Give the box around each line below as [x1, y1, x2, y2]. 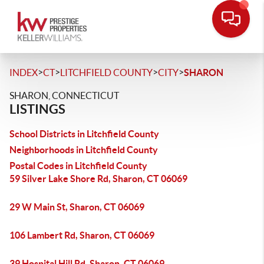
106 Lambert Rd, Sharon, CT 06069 [9, 230, 154, 240]
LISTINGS [9, 101, 65, 116]
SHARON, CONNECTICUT [9, 90, 119, 101]
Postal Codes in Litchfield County [9, 160, 147, 171]
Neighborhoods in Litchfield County [9, 144, 158, 155]
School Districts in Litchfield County [9, 128, 159, 139]
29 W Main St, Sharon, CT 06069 [9, 202, 144, 212]
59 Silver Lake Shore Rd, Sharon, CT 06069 [9, 173, 187, 184]
